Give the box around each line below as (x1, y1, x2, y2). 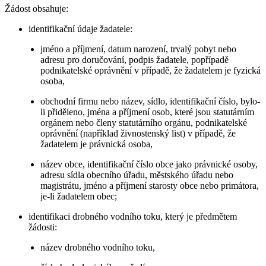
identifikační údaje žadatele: (28, 24, 132, 34)
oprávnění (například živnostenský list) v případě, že (40, 128, 236, 139)
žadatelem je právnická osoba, (40, 139, 153, 150)
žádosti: (28, 222, 57, 233)
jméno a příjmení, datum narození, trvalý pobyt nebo (40, 44, 237, 55)
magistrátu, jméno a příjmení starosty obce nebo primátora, (40, 180, 259, 191)
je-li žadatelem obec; (40, 191, 118, 202)
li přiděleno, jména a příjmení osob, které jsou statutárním (40, 107, 255, 118)
